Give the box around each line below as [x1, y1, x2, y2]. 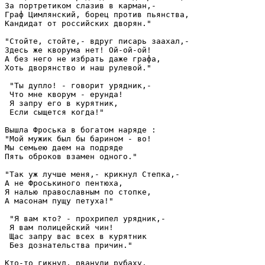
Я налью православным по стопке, [5, 187, 151, 196]
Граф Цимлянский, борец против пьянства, [5, 9, 189, 19]
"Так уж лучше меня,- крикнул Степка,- [5, 169, 180, 179]
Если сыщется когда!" [5, 107, 109, 117]
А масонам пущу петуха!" [5, 196, 114, 205]
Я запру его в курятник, [5, 98, 118, 108]
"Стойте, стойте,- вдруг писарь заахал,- [5, 36, 189, 46]
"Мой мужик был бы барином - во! [5, 134, 151, 143]
